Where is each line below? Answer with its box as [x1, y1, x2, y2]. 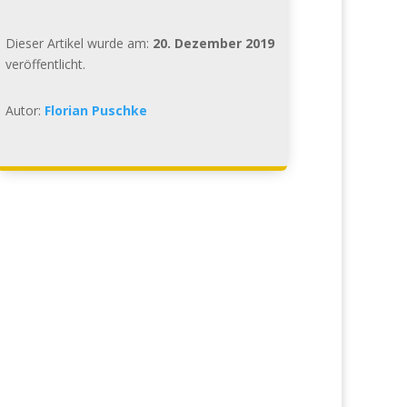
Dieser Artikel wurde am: [5, 34, 153, 52]
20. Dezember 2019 [152, 34, 274, 52]
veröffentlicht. [5, 55, 85, 73]
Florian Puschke [44, 101, 147, 119]
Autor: [5, 101, 45, 119]
